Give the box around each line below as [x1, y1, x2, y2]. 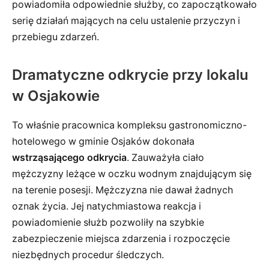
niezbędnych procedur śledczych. [12, 249, 164, 261]
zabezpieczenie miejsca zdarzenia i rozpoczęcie [12, 232, 230, 244]
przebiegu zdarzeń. [12, 31, 99, 43]
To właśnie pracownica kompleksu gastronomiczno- [12, 119, 247, 131]
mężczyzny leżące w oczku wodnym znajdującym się [12, 168, 252, 180]
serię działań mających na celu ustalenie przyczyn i [12, 14, 240, 26]
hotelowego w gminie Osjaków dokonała [12, 135, 195, 147]
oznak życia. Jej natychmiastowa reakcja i [12, 200, 201, 212]
